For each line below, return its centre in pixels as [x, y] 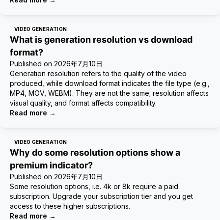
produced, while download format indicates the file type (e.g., [110, 83]
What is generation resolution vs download [101, 40]
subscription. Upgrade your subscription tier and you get [101, 196]
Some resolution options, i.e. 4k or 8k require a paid [94, 186]
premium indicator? [51, 165]
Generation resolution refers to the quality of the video [98, 73]
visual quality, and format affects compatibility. [83, 103]
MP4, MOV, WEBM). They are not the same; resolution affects [109, 93]
